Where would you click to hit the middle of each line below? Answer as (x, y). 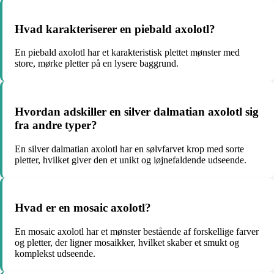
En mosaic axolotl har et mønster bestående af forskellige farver (137, 232)
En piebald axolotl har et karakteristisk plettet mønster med (127, 53)
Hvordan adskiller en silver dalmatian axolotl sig (137, 112)
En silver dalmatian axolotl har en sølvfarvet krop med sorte (129, 149)
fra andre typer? (56, 125)
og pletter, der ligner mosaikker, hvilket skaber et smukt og (127, 243)
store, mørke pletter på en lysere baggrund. (97, 64)
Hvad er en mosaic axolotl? (83, 208)
